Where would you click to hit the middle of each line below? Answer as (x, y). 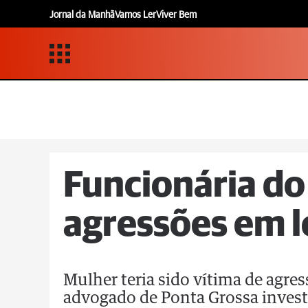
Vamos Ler (135, 15)
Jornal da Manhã (82, 15)
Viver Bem (176, 15)
